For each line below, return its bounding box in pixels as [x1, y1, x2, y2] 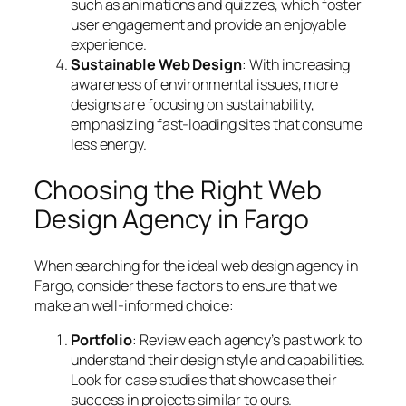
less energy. [71, 134, 147, 155]
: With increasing [241, 54, 351, 75]
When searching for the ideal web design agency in [34, 255, 359, 275]
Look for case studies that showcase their [71, 369, 337, 390]
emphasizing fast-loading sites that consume [71, 114, 362, 135]
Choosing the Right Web [34, 171, 322, 208]
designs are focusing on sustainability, [71, 94, 315, 115]
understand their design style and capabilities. [71, 349, 366, 370]
